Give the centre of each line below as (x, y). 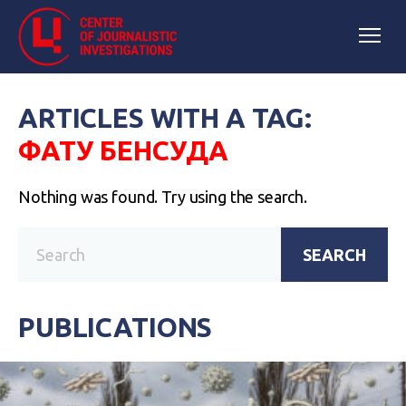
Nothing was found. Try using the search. (163, 197)
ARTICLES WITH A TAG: (165, 118)
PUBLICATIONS (116, 327)
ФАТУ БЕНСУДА (124, 150)
